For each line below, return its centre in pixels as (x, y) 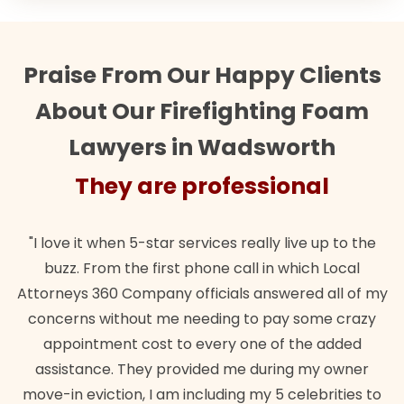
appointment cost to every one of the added (202, 344)
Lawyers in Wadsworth (202, 147)
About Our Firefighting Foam (202, 111)
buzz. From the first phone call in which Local (202, 268)
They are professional (202, 186)
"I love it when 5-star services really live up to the (202, 243)
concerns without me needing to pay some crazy (202, 318)
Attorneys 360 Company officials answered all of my (202, 293)
